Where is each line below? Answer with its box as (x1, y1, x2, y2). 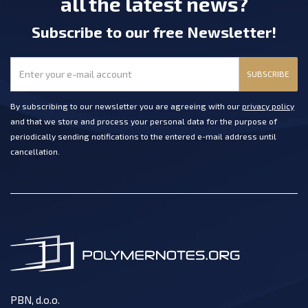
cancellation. (10, 146, 60, 156)
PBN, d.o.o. (10, 293, 60, 306)
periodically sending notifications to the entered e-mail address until (10, 131, 276, 141)
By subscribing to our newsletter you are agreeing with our (10, 100, 242, 111)
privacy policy (242, 100, 294, 111)
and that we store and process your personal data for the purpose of (10, 115, 277, 126)
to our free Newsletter (106, 22, 272, 41)
